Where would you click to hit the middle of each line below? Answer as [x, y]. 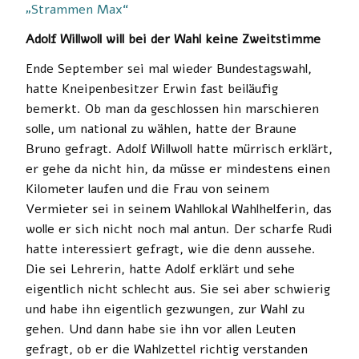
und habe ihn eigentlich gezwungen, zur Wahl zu [165, 309]
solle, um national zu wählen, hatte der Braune [161, 129]
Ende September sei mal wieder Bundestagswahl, [169, 69]
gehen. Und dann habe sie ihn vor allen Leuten [161, 329]
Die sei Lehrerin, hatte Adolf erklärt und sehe [160, 269]
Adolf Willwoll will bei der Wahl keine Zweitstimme [173, 39]
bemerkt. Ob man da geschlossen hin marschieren [172, 109]
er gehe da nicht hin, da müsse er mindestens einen [178, 169]
